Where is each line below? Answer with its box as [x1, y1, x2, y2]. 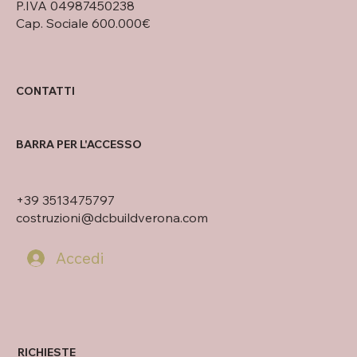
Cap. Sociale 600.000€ [16, 15, 150, 32]
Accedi [56, 248, 104, 268]
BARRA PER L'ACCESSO [16, 137, 142, 152]
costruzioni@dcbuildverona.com [16, 209, 208, 226]
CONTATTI [16, 83, 75, 98]
